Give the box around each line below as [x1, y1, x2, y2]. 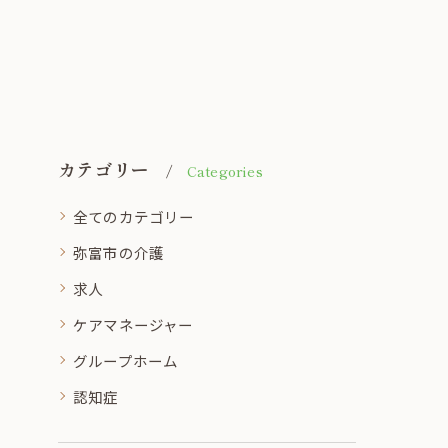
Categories [186, 160, 263, 181]
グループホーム [73, 349, 179, 371]
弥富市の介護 [73, 241, 165, 263]
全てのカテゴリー [73, 205, 195, 227]
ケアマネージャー [73, 313, 194, 335]
